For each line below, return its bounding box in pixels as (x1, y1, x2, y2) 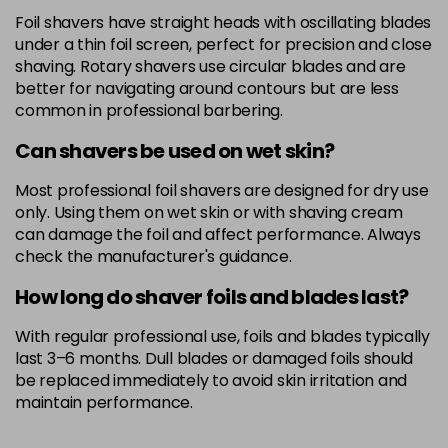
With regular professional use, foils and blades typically (15, 325, 430, 348)
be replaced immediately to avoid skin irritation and (15, 369, 407, 392)
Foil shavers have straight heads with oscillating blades (15, 11, 431, 34)
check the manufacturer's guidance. (15, 245, 292, 268)
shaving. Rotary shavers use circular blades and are (15, 55, 406, 78)
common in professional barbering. (15, 99, 283, 122)
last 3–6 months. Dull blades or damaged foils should (15, 347, 413, 370)
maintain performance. (15, 391, 193, 414)
